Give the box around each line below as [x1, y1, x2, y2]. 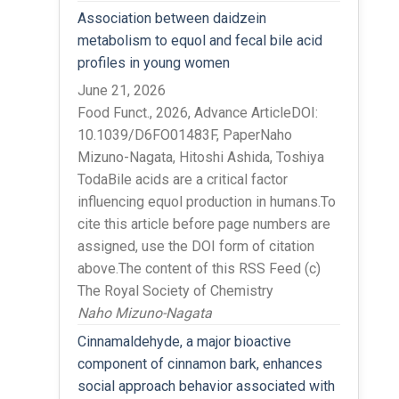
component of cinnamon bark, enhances [77, 354, 322, 372]
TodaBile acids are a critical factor [77, 170, 288, 188]
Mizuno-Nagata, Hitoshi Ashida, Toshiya [77, 148, 324, 166]
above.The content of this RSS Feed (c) [77, 259, 321, 277]
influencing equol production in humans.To [77, 192, 336, 210]
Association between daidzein [77, 9, 266, 27]
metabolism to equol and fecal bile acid [77, 31, 322, 49]
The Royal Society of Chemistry [77, 281, 273, 299]
